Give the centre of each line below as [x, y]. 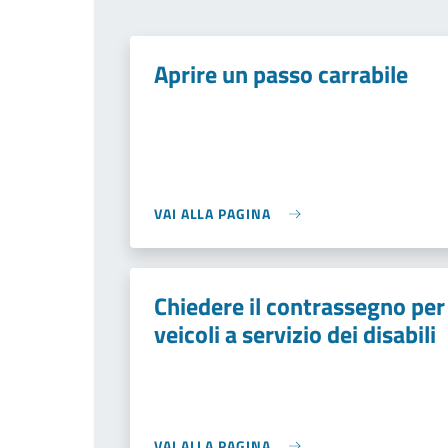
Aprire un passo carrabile [281, 74]
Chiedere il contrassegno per [299, 306]
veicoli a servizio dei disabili [295, 334]
